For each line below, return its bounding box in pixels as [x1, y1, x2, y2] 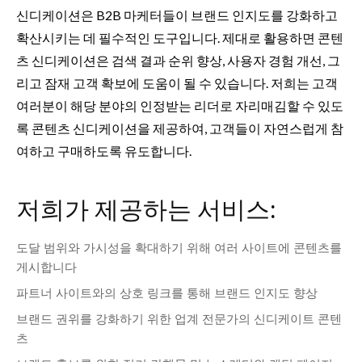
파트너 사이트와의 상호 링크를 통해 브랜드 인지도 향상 [16, 284, 318, 301]
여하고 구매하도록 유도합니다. [16, 143, 192, 159]
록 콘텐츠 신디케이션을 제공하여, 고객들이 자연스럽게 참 [16, 120, 343, 137]
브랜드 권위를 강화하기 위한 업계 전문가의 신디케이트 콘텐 [16, 310, 342, 327]
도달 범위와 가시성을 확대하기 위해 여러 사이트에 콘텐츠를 [16, 239, 342, 256]
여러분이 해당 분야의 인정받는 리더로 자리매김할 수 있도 [16, 98, 343, 114]
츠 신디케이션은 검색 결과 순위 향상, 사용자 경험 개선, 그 [16, 53, 340, 69]
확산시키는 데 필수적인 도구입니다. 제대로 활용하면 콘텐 [16, 30, 343, 46]
